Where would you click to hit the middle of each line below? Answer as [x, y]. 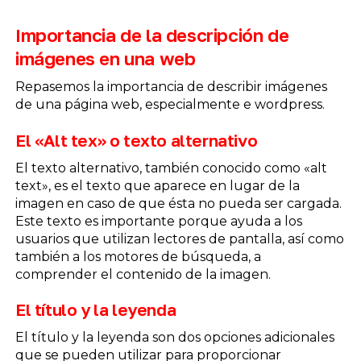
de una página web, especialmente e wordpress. [170, 105]
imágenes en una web [105, 59]
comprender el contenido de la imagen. [143, 274]
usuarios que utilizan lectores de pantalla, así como [179, 239]
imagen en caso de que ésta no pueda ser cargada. [178, 203]
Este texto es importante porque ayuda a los [158, 221]
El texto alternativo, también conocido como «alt [171, 168]
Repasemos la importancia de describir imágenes [171, 87]
